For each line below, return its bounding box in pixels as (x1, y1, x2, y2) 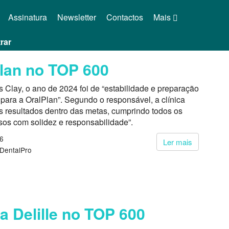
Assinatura (8, 11, 47, 23)
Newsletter (57, 11, 96, 23)
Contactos (106, 11, 143, 23)
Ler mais (163, 136, 192, 147)
